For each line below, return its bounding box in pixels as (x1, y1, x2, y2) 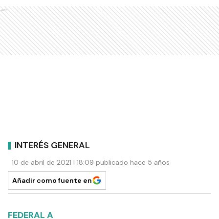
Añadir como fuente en (12, 176, 92, 185)
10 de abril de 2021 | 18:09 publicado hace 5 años (12, 158, 170, 167)
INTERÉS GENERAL (15, 139, 90, 151)
